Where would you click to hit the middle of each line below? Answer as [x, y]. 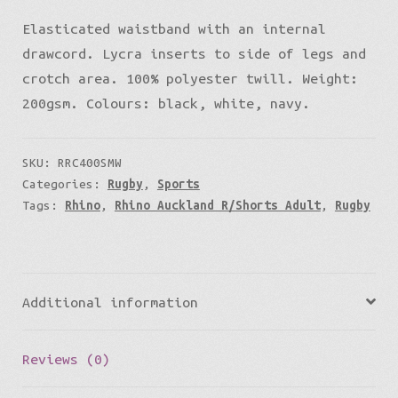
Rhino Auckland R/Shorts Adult [217, 206]
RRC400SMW [89, 163]
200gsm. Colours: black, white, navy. [166, 103]
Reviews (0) [66, 358]
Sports [178, 184]
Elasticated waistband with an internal [174, 29]
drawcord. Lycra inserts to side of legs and [194, 54]
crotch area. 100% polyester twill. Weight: [190, 79]
